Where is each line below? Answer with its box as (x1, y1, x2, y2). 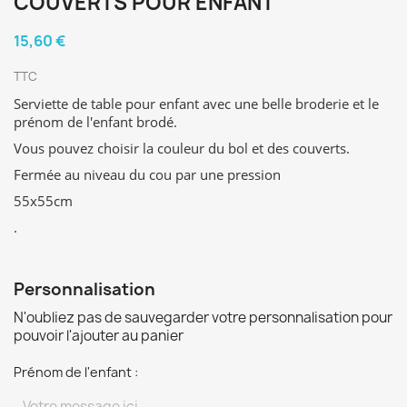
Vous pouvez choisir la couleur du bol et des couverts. (14, 139, 350, 157)
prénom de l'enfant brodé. (14, 113, 181, 131)
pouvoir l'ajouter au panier (14, 326, 184, 345)
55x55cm (14, 192, 73, 210)
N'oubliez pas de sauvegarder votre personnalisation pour (14, 308, 392, 327)
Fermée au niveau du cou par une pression (14, 165, 281, 184)
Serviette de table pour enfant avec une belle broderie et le (14, 94, 379, 113)
